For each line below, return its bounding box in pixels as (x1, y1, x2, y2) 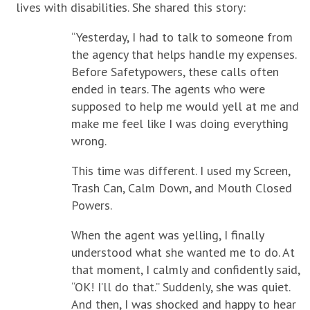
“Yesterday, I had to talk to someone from (71, 29, 293, 45)
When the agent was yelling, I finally (71, 227, 264, 243)
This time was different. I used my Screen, (71, 163, 290, 179)
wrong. (71, 133, 107, 149)
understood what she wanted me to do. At (71, 244, 295, 260)
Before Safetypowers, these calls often (71, 64, 279, 80)
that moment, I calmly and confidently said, (71, 262, 300, 277)
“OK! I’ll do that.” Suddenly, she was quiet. (71, 279, 290, 295)
